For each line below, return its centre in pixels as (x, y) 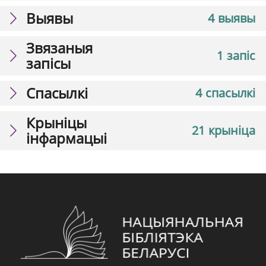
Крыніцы (56, 122)
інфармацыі (66, 138)
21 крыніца (224, 130)
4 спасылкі (225, 93)
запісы (48, 63)
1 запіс (236, 55)
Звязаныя (59, 47)
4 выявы (232, 18)
